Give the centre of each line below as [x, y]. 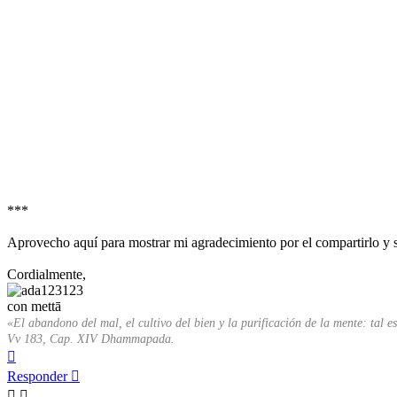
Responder [37, 377]
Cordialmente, [47, 275]
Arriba [33, 354]
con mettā [34, 307]
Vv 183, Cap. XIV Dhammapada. [91, 339]
